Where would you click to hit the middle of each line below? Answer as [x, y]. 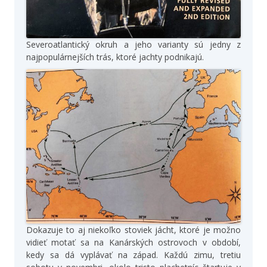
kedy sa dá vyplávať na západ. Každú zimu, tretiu [133, 254]
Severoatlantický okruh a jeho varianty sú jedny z [133, 45]
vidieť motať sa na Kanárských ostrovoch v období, [133, 242]
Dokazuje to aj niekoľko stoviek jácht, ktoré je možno [133, 229]
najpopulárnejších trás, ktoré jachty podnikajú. [115, 57]
